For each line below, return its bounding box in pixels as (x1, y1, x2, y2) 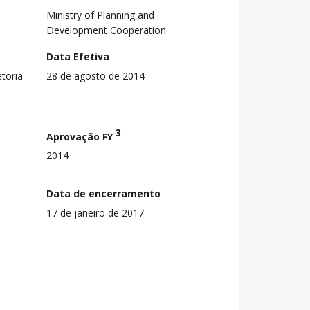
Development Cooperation (46, 23, 166, 37)
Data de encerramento (46, 186, 161, 200)
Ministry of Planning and (46, 8, 154, 21)
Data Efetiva (46, 49, 109, 63)
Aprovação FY (46, 129, 116, 143)
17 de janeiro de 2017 (46, 206, 144, 219)
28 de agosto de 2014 (46, 69, 145, 82)
